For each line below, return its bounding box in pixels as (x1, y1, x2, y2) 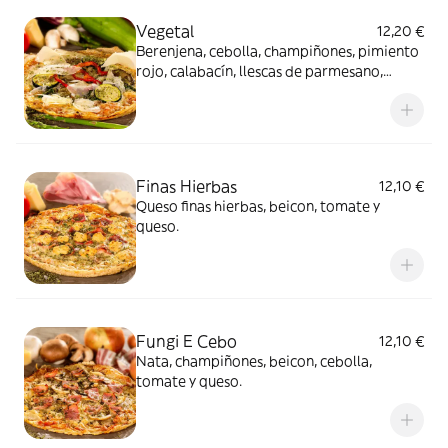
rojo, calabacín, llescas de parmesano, (136, 62, 383, 80)
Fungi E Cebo (136, 331, 237, 351)
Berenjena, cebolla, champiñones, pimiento (136, 42, 419, 60)
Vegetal (136, 21, 194, 41)
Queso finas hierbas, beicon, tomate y (136, 197, 380, 215)
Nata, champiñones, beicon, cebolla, (136, 352, 372, 370)
